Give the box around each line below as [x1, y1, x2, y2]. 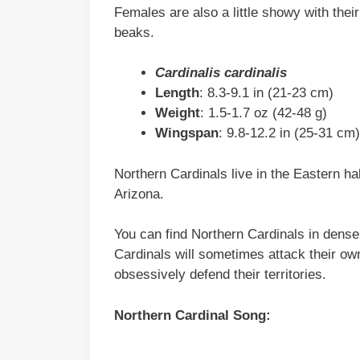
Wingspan [155, 125, 219, 141]
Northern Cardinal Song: [114, 307, 271, 323]
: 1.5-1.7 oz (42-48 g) [200, 105, 327, 121]
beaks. [114, 24, 154, 40]
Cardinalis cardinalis [155, 65, 287, 81]
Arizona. [114, 186, 164, 202]
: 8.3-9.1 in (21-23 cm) [199, 85, 333, 101]
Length [155, 85, 199, 101]
